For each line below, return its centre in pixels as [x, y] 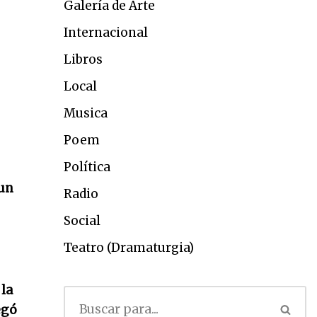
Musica [85, 113]
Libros [83, 59]
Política [87, 167]
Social [82, 221]
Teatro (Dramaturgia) [128, 248]
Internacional [105, 33]
